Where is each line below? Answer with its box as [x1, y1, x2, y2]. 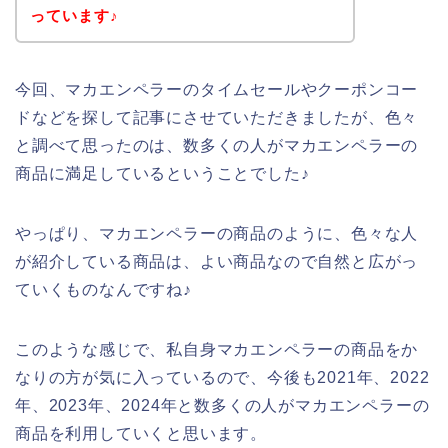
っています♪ [29, 6, 119, 24]
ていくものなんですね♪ [15, 280, 192, 298]
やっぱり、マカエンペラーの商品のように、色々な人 [15, 224, 419, 242]
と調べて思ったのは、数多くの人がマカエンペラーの [15, 136, 419, 154]
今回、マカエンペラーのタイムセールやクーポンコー [15, 80, 419, 98]
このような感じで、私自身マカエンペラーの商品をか [15, 340, 419, 358]
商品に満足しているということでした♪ [15, 164, 310, 182]
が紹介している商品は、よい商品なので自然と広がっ [15, 252, 419, 270]
